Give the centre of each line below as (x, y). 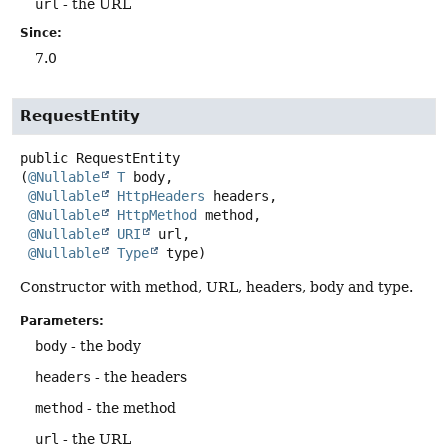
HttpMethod (157, 215)
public (44, 158)
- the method (129, 407)
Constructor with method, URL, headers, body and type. (216, 287)
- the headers (139, 376)
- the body (104, 345)
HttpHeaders (161, 196)
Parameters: (62, 320)
